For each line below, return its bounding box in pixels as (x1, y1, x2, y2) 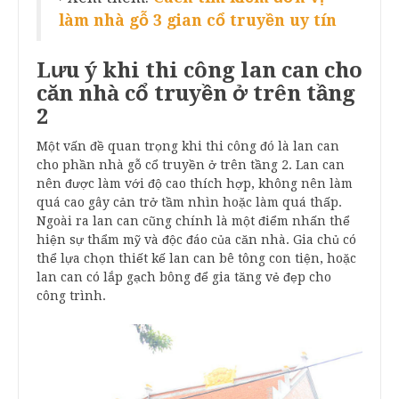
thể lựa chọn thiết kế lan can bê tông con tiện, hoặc (37, 250, 356, 265)
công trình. (37, 288, 106, 303)
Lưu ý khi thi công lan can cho (37, 57, 362, 83)
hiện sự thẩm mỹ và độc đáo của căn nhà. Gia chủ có (37, 232, 356, 247)
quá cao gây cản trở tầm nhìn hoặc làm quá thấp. (37, 194, 342, 209)
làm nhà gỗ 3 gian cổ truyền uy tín (59, 11, 337, 29)
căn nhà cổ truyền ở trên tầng (37, 80, 355, 106)
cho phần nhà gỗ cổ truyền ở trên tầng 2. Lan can (37, 157, 345, 172)
